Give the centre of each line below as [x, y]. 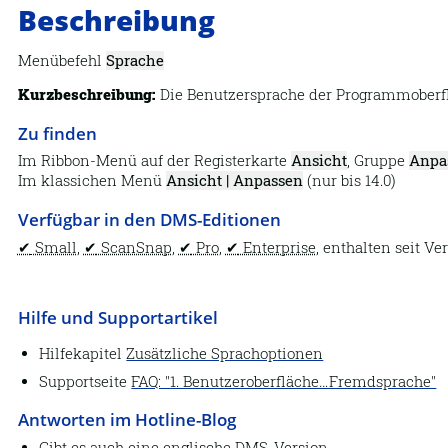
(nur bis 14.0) [349, 181]
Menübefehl [61, 60]
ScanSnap [134, 247]
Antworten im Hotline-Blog [126, 419]
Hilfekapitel [83, 354]
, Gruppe [377, 161]
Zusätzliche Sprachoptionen [225, 354]
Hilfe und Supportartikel [117, 316]
